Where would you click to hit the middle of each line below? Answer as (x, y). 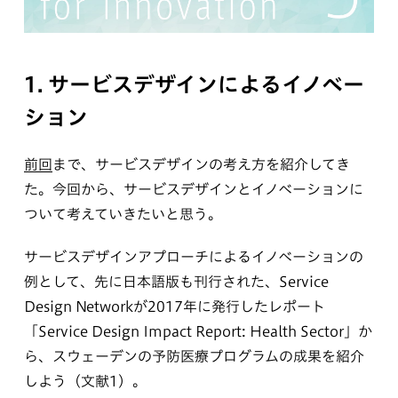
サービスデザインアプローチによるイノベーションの (193, 257)
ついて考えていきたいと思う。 (123, 214)
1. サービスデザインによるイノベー (194, 84)
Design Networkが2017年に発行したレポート (174, 306)
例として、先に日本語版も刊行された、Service (176, 282)
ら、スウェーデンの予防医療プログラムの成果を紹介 (194, 356)
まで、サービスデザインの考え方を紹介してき (201, 164)
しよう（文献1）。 (85, 381)
